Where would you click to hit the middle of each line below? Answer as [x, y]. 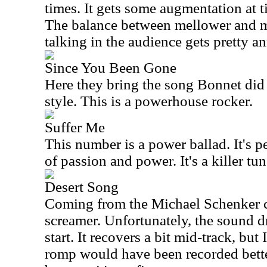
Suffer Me [75, 127]
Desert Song [82, 187]
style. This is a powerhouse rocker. [149, 101]
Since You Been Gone [111, 68]
